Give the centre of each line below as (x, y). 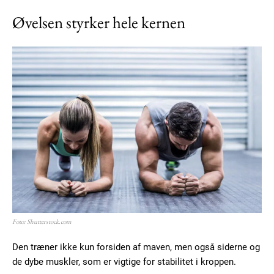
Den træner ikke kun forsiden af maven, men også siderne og (136, 247)
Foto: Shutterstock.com (42, 222)
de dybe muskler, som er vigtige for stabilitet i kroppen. (124, 262)
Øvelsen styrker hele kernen (99, 23)
